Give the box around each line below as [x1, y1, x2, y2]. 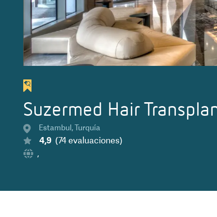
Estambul [39, 123, 72, 132]
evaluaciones [68, 135, 120, 145]
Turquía [75, 123, 100, 132]
